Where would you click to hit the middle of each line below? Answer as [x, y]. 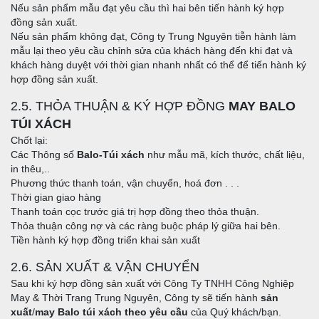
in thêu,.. [30, 169]
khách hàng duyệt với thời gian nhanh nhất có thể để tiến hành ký [158, 65]
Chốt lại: [29, 141]
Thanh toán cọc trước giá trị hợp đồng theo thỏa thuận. [135, 212]
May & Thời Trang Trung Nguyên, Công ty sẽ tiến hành [136, 298]
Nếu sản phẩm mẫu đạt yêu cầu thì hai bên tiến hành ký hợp [147, 8]
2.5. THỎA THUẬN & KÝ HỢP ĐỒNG [120, 106]
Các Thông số [44, 155]
